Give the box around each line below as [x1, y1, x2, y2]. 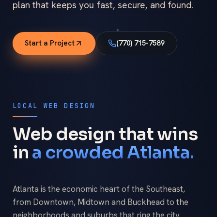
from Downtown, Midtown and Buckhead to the [12, 196, 188, 207]
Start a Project [25, 38, 75, 48]
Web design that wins [12, 123, 198, 145]
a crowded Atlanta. [31, 141, 194, 164]
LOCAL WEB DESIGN [12, 101, 95, 110]
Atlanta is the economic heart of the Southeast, [12, 183, 185, 194]
